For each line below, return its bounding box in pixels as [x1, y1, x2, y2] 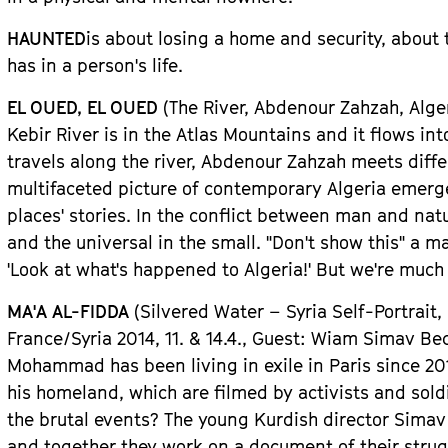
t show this [308, 232, 400, 253]
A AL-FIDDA [36, 301, 130, 322]
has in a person [7, 55, 136, 76]
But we [316, 259, 375, 280]
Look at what [10, 259, 117, 280]
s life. [138, 55, 184, 76]
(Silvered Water [129, 301, 270, 322]
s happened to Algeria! [119, 259, 309, 280]
